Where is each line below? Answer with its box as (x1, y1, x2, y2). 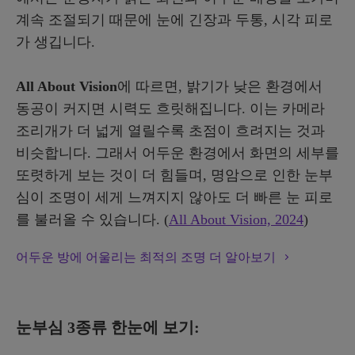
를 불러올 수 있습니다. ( (16, 211, 169, 227)
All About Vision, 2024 (169, 211, 303, 227)
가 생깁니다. (16, 33, 95, 50)
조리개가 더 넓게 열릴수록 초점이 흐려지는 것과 (16, 122, 325, 139)
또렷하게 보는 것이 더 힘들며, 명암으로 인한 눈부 (16, 166, 333, 183)
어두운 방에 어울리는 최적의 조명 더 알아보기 (16, 250, 276, 264)
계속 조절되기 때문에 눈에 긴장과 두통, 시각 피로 (16, 11, 333, 28)
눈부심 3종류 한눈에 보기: (16, 318, 200, 336)
